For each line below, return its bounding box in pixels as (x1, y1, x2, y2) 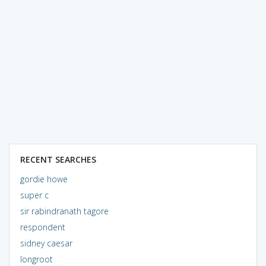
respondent (20, 221, 65, 233)
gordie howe (20, 173, 68, 185)
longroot (20, 253, 53, 265)
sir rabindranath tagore (20, 205, 109, 217)
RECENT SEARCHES (20, 153, 96, 165)
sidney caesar (20, 237, 72, 249)
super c (20, 189, 49, 201)
